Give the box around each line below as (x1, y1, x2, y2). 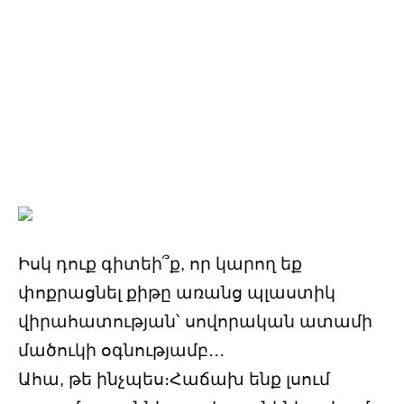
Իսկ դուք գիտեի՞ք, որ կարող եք (18, 254, 302, 274)
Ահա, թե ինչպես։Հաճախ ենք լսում (18, 370, 330, 390)
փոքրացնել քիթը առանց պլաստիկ (18, 283, 335, 303)
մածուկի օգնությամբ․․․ (18, 341, 225, 361)
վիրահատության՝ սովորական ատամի (18, 312, 372, 332)
